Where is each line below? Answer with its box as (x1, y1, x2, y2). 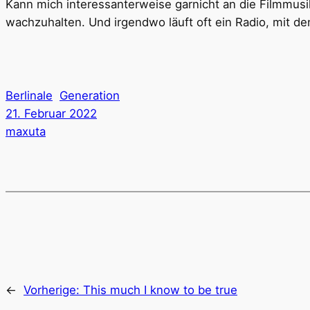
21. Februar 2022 (6, 107, 97, 121)
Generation (60, 89, 120, 103)
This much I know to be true (83, 282, 237, 297)
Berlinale (6, 89, 53, 103)
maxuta (6, 125, 46, 139)
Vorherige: (24, 282, 83, 297)
